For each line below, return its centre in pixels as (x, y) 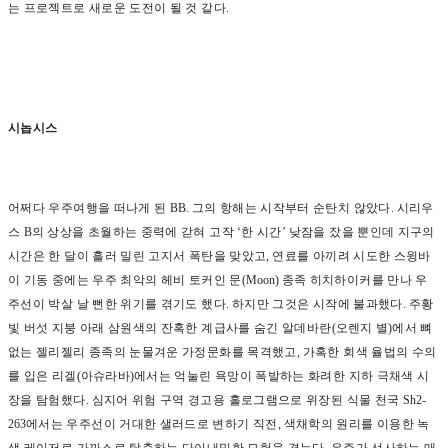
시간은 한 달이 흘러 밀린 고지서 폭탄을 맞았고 (137, 256)
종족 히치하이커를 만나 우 (354, 280)
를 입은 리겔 (42, 376)
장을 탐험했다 (47, 400)
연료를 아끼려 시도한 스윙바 (351, 256)
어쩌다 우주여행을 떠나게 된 (89, 208)
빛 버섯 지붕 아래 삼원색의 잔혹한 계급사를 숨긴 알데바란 (170, 328)
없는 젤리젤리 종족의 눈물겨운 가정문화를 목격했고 (152, 352)
